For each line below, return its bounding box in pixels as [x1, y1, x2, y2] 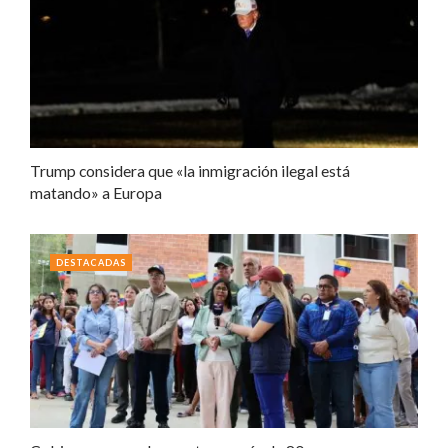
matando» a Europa [30, 182, 162, 202]
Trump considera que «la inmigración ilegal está [30, 160, 350, 180]
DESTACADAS [56, 256, 126, 268]
